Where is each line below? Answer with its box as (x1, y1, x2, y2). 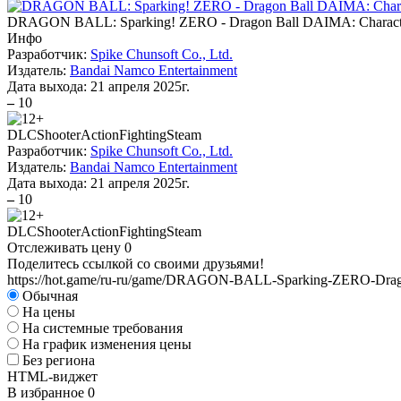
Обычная (22, 288, 78, 303)
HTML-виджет (7, 369, 98, 384)
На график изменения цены (22, 337, 192, 352)
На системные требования (22, 320, 183, 336)
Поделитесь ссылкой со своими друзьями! (7, 256, 264, 271)
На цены (22, 304, 75, 320)
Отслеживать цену (7, 240, 124, 255)
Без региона (22, 353, 95, 368)
